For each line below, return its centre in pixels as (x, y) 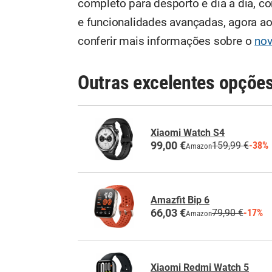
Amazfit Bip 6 (180, 200)
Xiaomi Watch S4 (188, 132)
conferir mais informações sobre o (166, 42)
